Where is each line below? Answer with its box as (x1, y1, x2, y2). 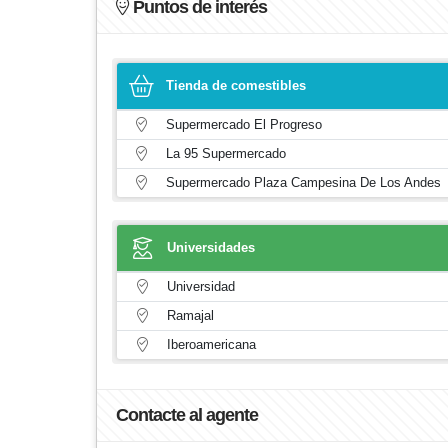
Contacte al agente (116, 405, 258, 425)
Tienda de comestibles (166, 78, 306, 93)
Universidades (167, 240, 255, 255)
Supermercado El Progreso (166, 117, 322, 132)
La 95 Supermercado (166, 146, 286, 161)
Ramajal (167, 308, 214, 323)
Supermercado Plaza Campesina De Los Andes (166, 175, 441, 190)
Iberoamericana (167, 337, 256, 352)
